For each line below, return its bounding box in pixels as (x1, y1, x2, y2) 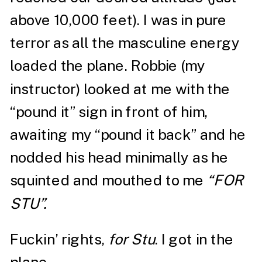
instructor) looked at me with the (9, 80, 230, 98)
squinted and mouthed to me (9, 171, 208, 189)
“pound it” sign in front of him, (9, 103, 208, 120)
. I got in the (154, 230, 233, 248)
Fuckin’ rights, (9, 230, 108, 248)
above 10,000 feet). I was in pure (9, 11, 227, 29)
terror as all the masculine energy (9, 34, 240, 51)
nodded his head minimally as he (9, 149, 229, 166)
